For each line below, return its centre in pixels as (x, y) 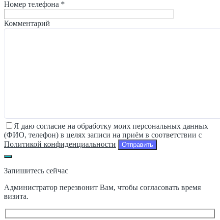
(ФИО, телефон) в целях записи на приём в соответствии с (103, 135)
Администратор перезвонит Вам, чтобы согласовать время (102, 188)
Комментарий (27, 23)
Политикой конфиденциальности (60, 144)
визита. (16, 196)
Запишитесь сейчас (36, 171)
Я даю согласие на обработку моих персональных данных (111, 126)
